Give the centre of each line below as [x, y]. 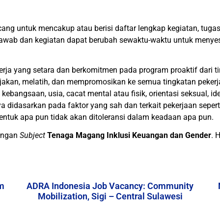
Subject [32, 135]
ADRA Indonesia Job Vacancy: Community [110, 186]
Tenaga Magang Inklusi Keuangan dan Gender [129, 135]
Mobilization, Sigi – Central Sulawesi [110, 196]
